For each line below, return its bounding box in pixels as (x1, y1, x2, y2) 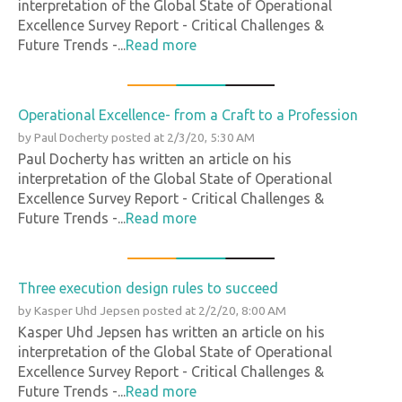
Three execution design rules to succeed (18, 279, 278, 296)
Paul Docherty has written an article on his (18, 150, 292, 167)
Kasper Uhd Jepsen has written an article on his (18, 323, 325, 340)
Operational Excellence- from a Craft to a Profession (18, 106, 358, 123)
